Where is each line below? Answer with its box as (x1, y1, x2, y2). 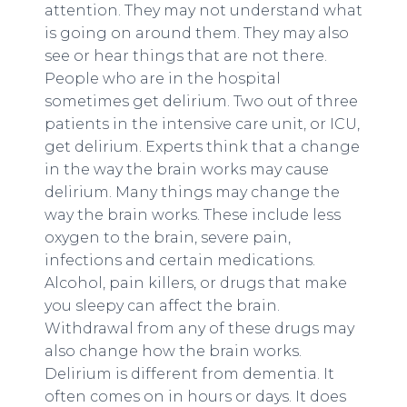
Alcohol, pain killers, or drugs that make (44, 274, 347, 292)
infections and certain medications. (44, 252, 315, 269)
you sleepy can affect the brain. (44, 297, 280, 314)
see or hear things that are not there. (44, 47, 327, 65)
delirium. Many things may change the (44, 184, 340, 201)
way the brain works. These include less (44, 206, 341, 223)
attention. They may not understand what (44, 2, 362, 19)
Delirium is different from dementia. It (44, 365, 334, 382)
